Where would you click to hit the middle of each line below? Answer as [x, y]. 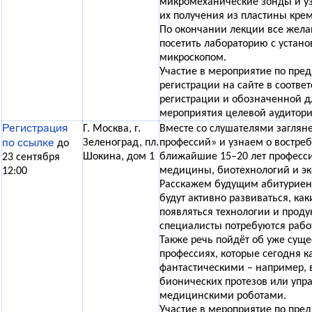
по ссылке [28, 142]
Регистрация [35, 128]
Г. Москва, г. [112, 129]
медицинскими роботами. [223, 296]
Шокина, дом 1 [119, 157]
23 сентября [31, 157]
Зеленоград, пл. [121, 143]
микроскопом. [193, 58]
